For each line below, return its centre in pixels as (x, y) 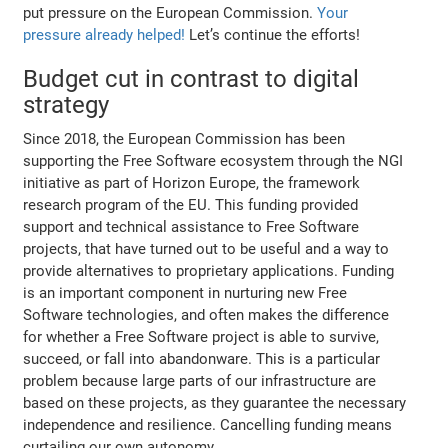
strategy (66, 104)
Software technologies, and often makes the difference (206, 314)
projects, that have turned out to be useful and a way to (206, 248)
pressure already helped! (104, 34)
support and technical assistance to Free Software (191, 226)
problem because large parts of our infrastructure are (200, 380)
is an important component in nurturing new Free (185, 292)
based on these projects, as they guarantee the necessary (215, 402)
